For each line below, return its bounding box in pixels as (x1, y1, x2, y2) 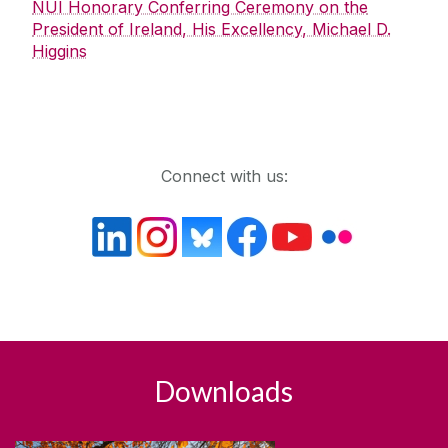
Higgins (32, 41, 87, 62)
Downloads (155, 374, 293, 409)
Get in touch (35, 123, 131, 146)
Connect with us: (160, 166, 288, 187)
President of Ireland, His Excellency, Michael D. (32, 19, 391, 40)
